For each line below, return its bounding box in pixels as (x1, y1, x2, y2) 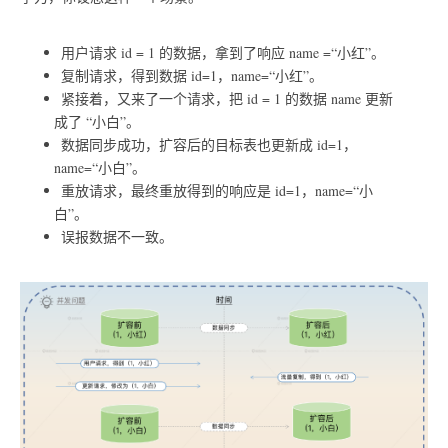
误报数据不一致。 (60, 226, 173, 246)
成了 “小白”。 (53, 111, 140, 131)
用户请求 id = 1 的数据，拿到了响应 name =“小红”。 (60, 42, 385, 62)
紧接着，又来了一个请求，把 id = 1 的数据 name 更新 (60, 88, 393, 108)
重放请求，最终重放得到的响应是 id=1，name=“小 (60, 180, 373, 200)
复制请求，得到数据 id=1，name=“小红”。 (60, 65, 323, 85)
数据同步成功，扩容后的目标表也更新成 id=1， (60, 134, 357, 154)
